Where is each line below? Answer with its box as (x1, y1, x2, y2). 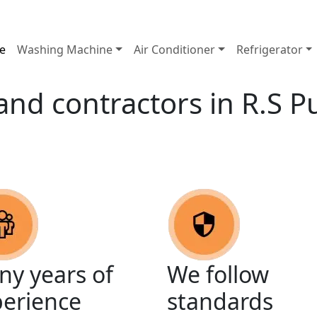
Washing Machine (17, 41, 113, 57)
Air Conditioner (133, 41, 215, 57)
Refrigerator (236, 41, 303, 57)
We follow (167, 258, 269, 289)
